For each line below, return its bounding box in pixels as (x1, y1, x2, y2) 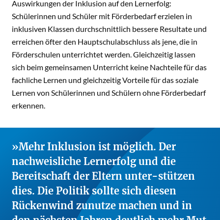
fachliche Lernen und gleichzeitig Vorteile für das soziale (12, 75, 198, 84)
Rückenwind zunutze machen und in (12, 199, 192, 212)
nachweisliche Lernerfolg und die (12, 155, 176, 167)
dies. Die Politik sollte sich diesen (12, 184, 176, 197)
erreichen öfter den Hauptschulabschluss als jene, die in (12, 36, 197, 46)
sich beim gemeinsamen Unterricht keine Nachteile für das (12, 62, 207, 72)
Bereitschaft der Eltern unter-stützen (12, 169, 195, 182)
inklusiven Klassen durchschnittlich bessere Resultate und (12, 24, 207, 33)
